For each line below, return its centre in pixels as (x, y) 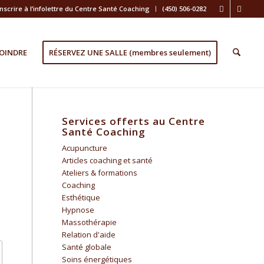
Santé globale (87, 247)
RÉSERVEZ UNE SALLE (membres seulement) (130, 52)
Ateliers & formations (100, 173)
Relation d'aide (89, 235)
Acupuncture (85, 148)
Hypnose (78, 210)
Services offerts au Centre (134, 121)
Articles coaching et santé (108, 160)
